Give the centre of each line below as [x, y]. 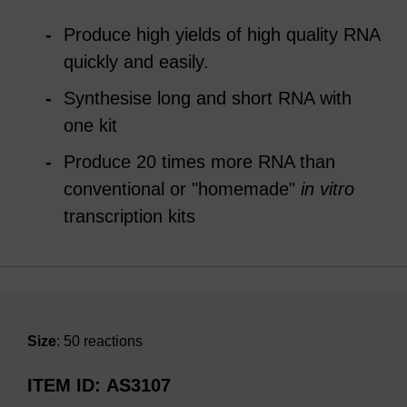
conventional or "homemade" [182, 189]
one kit [90, 125]
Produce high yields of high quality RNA [222, 35]
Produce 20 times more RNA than [199, 162]
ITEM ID [61, 385]
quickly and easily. [136, 62]
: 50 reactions [99, 341]
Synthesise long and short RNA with [208, 98]
